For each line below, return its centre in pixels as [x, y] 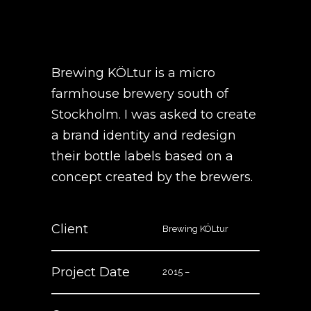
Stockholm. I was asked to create [154, 115]
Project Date [91, 272]
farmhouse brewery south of [140, 94]
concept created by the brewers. [152, 177]
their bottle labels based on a [142, 156]
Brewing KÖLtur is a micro [133, 73]
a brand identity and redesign [144, 135]
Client [70, 229]
